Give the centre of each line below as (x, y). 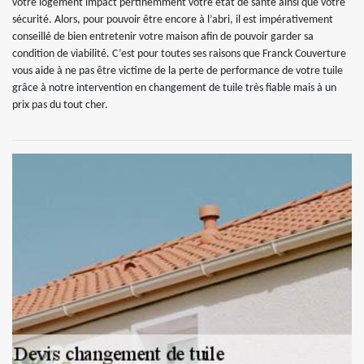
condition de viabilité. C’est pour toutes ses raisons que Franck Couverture (179, 54)
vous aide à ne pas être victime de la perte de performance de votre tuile (178, 71)
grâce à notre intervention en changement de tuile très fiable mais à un (174, 89)
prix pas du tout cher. (60, 106)
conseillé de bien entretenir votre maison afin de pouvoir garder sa (163, 37)
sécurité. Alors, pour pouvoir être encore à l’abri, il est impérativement (173, 20)
